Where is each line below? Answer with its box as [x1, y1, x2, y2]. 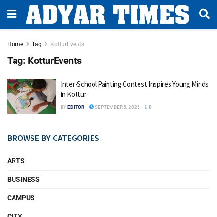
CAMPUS [7, 193, 35, 201]
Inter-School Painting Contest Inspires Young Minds [61, 79, 209, 89]
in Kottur [61, 90, 87, 99]
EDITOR [67, 104, 84, 109]
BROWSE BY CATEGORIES [7, 132, 99, 143]
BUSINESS [7, 175, 40, 183]
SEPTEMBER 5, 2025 [94, 104, 140, 109]
